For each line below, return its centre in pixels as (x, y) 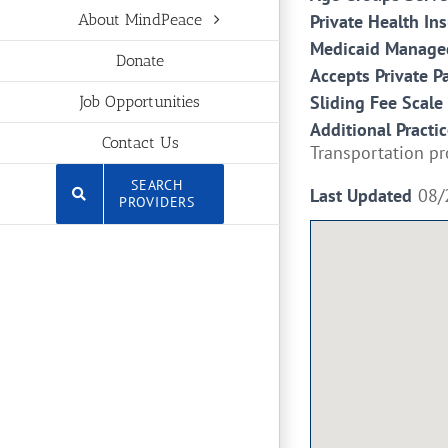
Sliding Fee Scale (376, 102)
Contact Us (140, 143)
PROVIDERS (157, 201)
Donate (140, 61)
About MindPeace (140, 20)
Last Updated (361, 195)
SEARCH (157, 184)
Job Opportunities (140, 102)
